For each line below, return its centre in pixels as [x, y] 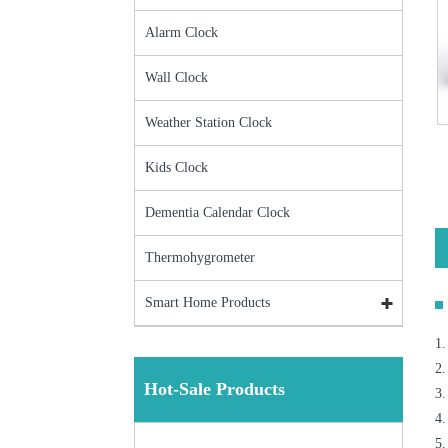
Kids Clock [177, 167]
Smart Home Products [208, 302]
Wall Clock [177, 77]
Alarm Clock [182, 32]
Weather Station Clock [209, 122]
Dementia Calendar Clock [218, 212]
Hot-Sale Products [215, 388]
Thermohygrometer [200, 257]
